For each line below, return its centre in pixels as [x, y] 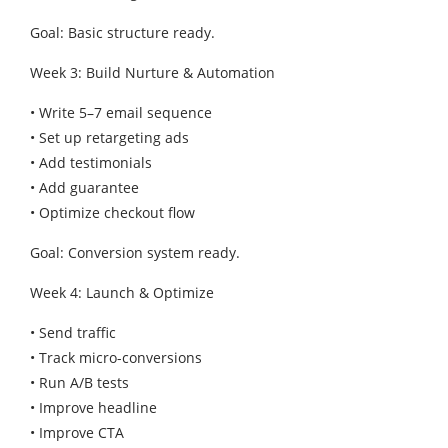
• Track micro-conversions [116, 357]
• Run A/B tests [79, 382]
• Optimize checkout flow [112, 212]
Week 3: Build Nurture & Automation [152, 72]
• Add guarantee [84, 187]
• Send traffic [73, 332]
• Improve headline [93, 407]
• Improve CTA [77, 432]
